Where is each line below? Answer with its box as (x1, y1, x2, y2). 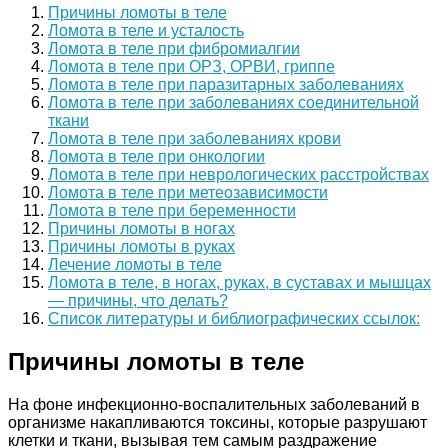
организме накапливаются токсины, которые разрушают (8, 413, 427, 431)
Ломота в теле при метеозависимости (48, 184, 328, 202)
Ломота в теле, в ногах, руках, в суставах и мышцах (48, 274, 431, 292)
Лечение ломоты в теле (48, 256, 222, 274)
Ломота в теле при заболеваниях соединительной (48, 94, 419, 112)
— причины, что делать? (48, 292, 228, 310)
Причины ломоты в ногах (48, 220, 235, 238)
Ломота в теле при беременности (48, 202, 296, 220)
